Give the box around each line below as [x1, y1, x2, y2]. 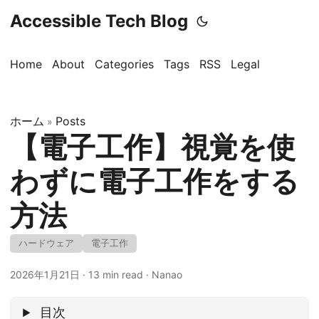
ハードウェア [19, 238, 74, 249]
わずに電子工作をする [10, 164, 299, 199]
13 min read [88, 268, 143, 281]
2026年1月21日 [10, 268, 80, 281]
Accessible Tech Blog [10, 11, 188, 31]
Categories [95, 57, 154, 71]
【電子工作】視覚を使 [10, 130, 296, 164]
